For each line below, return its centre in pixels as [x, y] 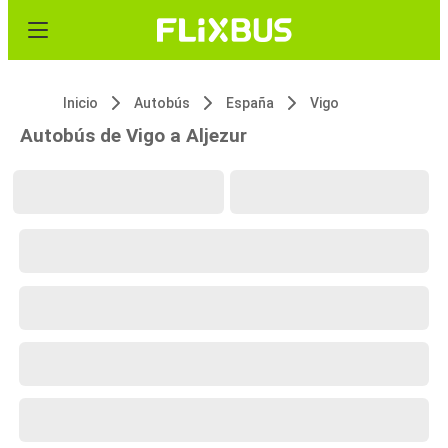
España [250, 103]
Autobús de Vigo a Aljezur [133, 135]
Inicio [80, 103]
